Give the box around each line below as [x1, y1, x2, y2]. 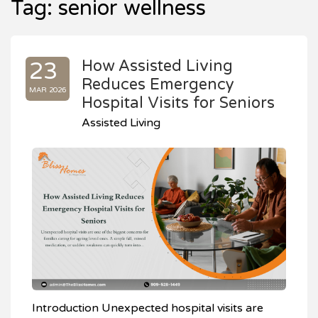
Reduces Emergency [82, 75, 234, 94]
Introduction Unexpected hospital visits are [32, 301, 263, 316]
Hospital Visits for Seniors [82, 94, 275, 112]
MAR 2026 [29, 86, 66, 94]
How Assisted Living [82, 57, 233, 75]
